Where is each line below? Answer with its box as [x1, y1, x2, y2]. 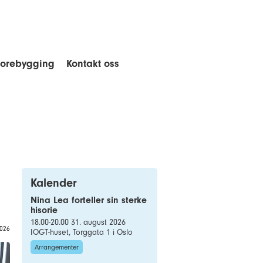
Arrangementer [35, 243, 79, 251]
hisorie [31, 205, 58, 215]
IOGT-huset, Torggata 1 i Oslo [31, 227, 133, 237]
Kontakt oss [66, 58, 119, 70]
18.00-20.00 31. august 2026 [31, 217, 126, 227]
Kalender [31, 176, 77, 190]
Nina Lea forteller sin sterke [31, 195, 147, 205]
